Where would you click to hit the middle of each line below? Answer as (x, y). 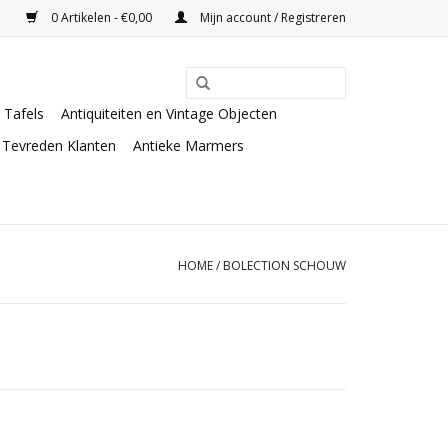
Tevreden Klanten (59, 145)
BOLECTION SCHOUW (284, 265)
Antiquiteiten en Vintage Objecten (169, 113)
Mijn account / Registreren (271, 17)
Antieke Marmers (188, 145)
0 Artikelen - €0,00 (101, 17)
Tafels (24, 113)
